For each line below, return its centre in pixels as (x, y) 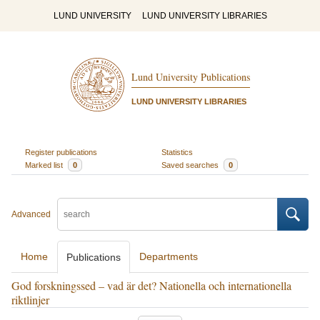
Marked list (45, 165)
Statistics (177, 152)
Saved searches (191, 165)
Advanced (31, 214)
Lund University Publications (190, 77)
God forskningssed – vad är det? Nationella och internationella (151, 285)
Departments (169, 256)
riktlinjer (30, 300)
